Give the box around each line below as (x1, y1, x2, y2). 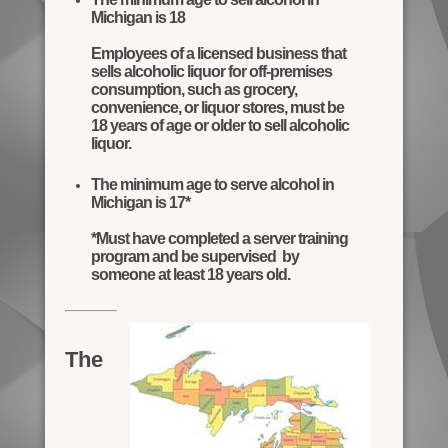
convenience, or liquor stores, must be (90, 99, 344, 117)
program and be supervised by (90, 248, 299, 266)
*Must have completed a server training (90, 230, 348, 248)
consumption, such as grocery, (90, 81, 297, 99)
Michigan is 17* (90, 194, 190, 212)
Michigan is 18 (90, 9, 185, 27)
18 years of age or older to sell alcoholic (90, 117, 349, 135)
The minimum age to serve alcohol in (90, 176, 334, 194)
